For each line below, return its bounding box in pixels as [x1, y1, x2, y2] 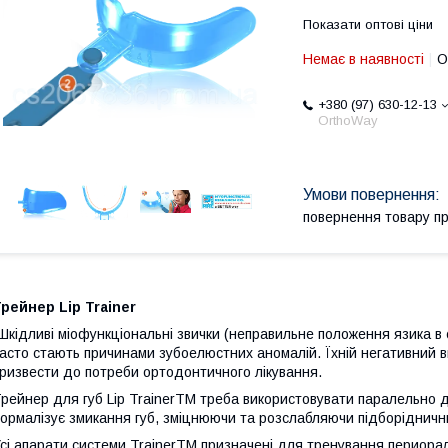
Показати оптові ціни [303, 17, 433, 32]
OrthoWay [318, 113, 378, 128]
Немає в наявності [303, 51, 424, 67]
